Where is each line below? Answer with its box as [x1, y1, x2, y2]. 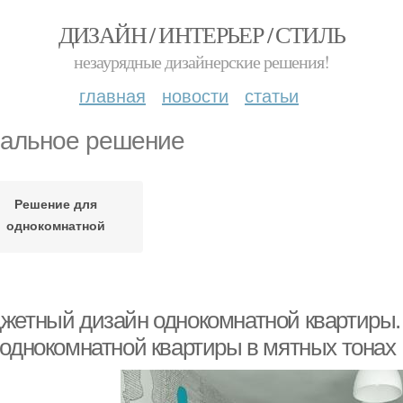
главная [79, 82, 146, 108]
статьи [245, 82, 299, 108]
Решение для [13, 193, 97, 212]
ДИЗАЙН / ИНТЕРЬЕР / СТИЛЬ [58, 19, 345, 49]
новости [162, 82, 228, 108]
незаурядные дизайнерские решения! [74, 49, 329, 74]
